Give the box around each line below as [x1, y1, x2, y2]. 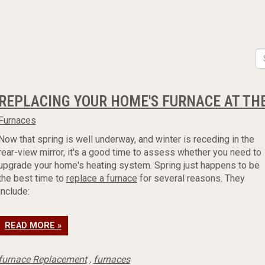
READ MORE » [4, 221, 62, 231]
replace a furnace [66, 173, 137, 184]
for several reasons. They [137, 173, 245, 184]
